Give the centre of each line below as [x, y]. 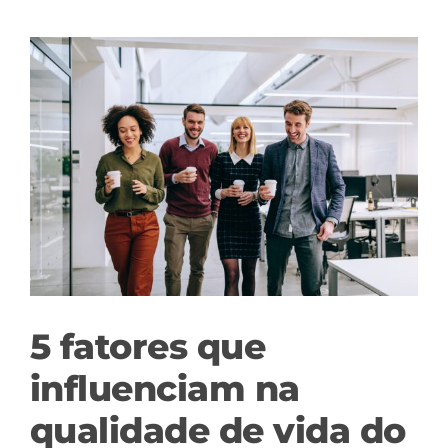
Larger [55, 76]
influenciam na [165, 388]
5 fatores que [148, 346]
